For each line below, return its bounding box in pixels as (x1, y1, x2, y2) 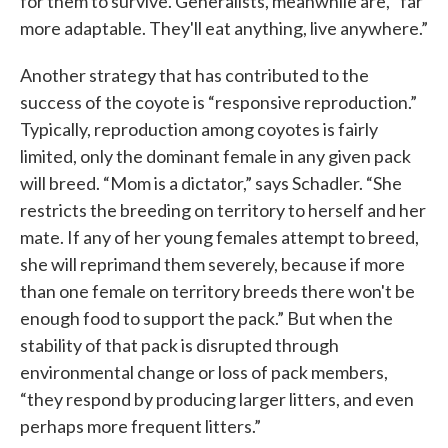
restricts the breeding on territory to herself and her (20, 199, 426, 222)
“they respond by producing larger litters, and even (20, 388, 414, 411)
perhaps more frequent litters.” (20, 415, 261, 438)
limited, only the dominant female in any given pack (20, 145, 411, 168)
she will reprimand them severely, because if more (20, 253, 405, 276)
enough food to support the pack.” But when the (20, 307, 393, 330)
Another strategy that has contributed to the (20, 64, 369, 87)
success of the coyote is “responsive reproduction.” (20, 91, 417, 114)
